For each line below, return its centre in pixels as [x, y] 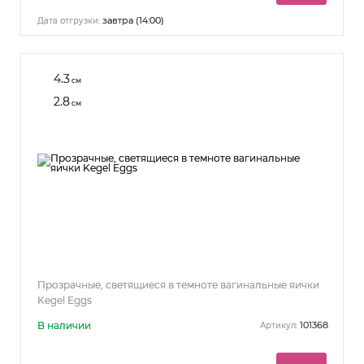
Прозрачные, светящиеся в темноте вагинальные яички [178, 284]
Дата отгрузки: [69, 20]
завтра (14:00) [132, 20]
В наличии [64, 325]
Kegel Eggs [65, 300]
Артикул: [279, 326]
